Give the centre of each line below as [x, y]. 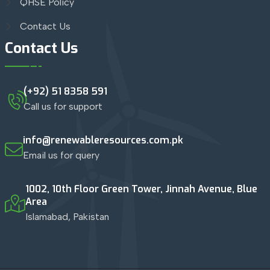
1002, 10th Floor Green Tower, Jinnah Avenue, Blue [141, 189]
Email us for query [61, 155]
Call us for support [63, 106]
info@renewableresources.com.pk [103, 140]
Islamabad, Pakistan [67, 216]
